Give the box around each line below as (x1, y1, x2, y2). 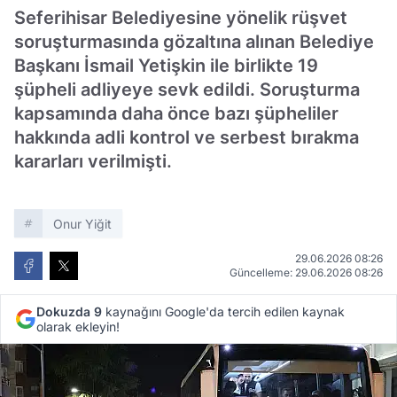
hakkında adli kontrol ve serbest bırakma (14, 127, 359, 148)
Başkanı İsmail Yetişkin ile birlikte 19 (14, 55, 318, 76)
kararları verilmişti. (14, 151, 172, 172)
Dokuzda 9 (36, 304, 102, 319)
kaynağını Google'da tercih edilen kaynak (102, 304, 345, 319)
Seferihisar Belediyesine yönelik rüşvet (14, 7, 347, 28)
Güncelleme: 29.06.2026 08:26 (230, 266, 383, 279)
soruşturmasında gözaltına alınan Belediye (14, 31, 374, 52)
